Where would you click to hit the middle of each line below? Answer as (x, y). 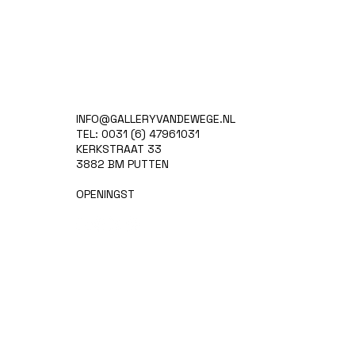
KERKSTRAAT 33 (119, 149)
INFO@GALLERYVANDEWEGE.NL (156, 118)
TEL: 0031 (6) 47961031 (138, 134)
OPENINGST (106, 194)
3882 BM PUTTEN (123, 164)
